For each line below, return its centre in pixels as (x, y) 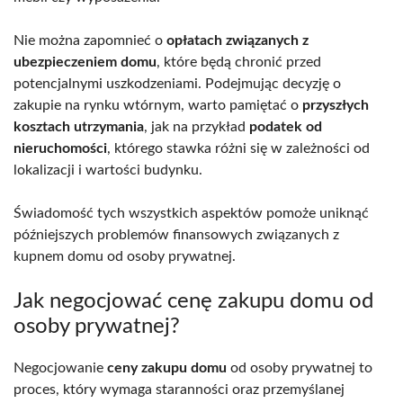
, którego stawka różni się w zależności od (238, 148)
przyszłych (336, 105)
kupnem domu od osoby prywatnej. (125, 256)
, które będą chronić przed (239, 62)
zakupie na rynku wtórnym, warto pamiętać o (158, 105)
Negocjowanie (60, 367)
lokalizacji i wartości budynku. (108, 170)
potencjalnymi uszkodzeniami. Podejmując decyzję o (177, 83)
